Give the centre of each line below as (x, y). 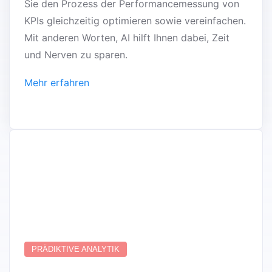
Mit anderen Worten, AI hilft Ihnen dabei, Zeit (127, 37)
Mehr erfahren (57, 82)
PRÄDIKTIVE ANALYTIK (76, 249)
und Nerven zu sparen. (76, 54)
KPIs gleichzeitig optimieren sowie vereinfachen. (135, 20)
